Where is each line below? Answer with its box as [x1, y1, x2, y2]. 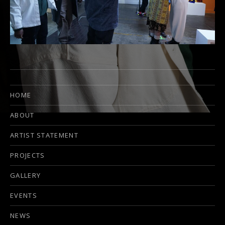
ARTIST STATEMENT [10, 131, 78, 140]
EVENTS [10, 191, 37, 200]
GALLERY [10, 171, 41, 180]
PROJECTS [10, 151, 45, 160]
